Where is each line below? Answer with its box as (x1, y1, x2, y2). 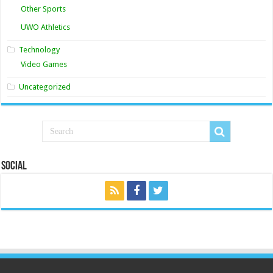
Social (1, 160, 27, 173)
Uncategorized (19, 82, 71, 92)
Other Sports (21, 4, 66, 14)
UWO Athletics (21, 23, 71, 32)
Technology (19, 45, 60, 55)
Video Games (21, 60, 68, 69)
